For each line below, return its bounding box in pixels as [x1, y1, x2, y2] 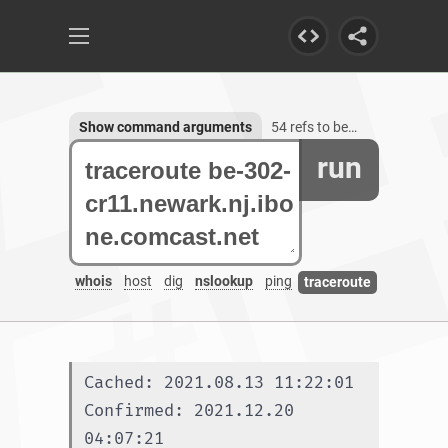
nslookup [195, 273, 253, 290]
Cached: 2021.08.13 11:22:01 [84, 372, 354, 393]
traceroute [304, 273, 371, 290]
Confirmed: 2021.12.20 [84, 400, 294, 421]
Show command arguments [79, 119, 252, 135]
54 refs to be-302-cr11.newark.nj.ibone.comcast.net [271, 119, 348, 135]
